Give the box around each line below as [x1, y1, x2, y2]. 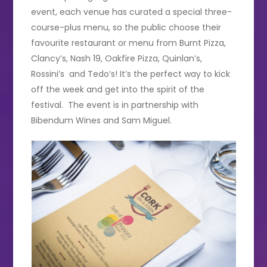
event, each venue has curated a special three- [31, 5, 232, 18]
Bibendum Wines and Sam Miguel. [31, 114, 172, 126]
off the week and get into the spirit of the [31, 83, 205, 95]
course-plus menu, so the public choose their [31, 21, 222, 33]
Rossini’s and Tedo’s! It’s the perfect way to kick [31, 67, 231, 80]
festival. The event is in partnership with [31, 98, 199, 111]
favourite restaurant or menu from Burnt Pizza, [31, 36, 226, 49]
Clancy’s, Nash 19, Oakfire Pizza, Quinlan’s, [31, 52, 203, 64]
